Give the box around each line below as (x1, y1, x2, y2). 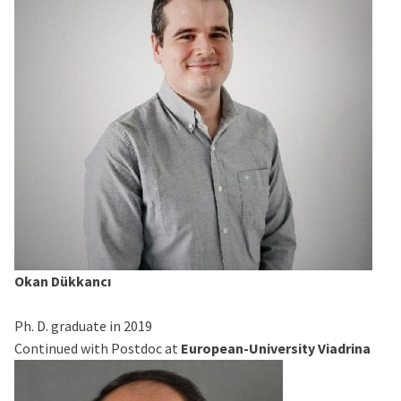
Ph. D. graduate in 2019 (14, 317, 152, 336)
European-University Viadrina (181, 339, 371, 358)
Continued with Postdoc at (14, 339, 181, 358)
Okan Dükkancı (14, 272, 111, 291)
